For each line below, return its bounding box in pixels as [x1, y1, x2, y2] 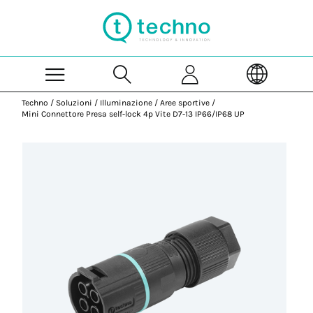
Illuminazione [100, 98, 153, 108]
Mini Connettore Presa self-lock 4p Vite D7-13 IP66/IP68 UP [22, 109, 245, 119]
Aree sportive [160, 98, 210, 108]
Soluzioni [56, 98, 93, 108]
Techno [22, 98, 49, 108]
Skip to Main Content [156, 1, 248, 11]
